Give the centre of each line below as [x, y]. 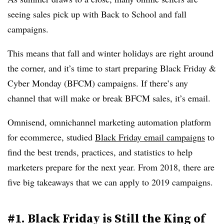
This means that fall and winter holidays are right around [110, 53]
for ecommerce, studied [51, 137]
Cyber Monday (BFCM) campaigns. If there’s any [98, 83]
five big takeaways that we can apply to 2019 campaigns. [112, 182]
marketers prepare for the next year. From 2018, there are [111, 167]
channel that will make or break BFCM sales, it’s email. [110, 98]
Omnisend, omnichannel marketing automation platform [109, 122]
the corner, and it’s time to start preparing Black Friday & [112, 68]
